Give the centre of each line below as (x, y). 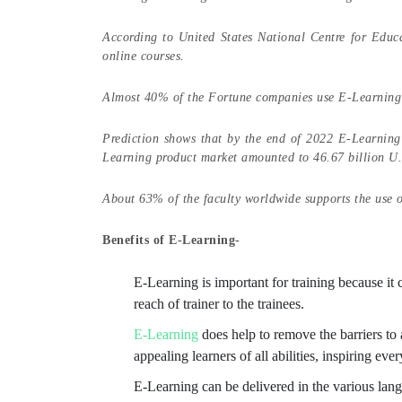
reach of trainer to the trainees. (219, 304)
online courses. (144, 57)
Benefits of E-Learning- (171, 240)
